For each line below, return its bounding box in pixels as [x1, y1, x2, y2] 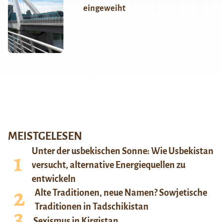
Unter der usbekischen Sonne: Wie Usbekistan [32, 146, 214, 157]
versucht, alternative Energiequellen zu [32, 160, 185, 170]
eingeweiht [83, 4, 125, 13]
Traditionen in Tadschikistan [35, 202, 149, 212]
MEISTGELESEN [8, 130, 82, 143]
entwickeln [32, 174, 76, 184]
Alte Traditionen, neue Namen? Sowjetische [35, 188, 207, 198]
